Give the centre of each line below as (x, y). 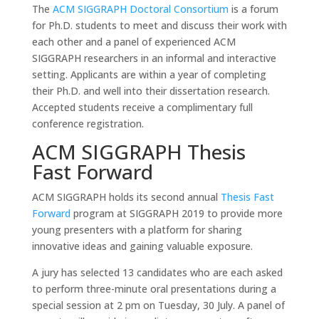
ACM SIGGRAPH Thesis (138, 152)
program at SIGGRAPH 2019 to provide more (176, 213)
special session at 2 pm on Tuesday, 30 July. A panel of (158, 305)
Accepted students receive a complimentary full (142, 107)
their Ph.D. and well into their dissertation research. (151, 91)
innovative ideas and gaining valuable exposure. (142, 246)
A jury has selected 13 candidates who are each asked (157, 272)
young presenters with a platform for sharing (137, 230)
